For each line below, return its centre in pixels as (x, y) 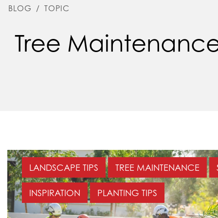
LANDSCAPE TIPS (64, 168)
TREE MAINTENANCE (157, 168)
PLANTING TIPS (127, 193)
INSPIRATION (55, 193)
